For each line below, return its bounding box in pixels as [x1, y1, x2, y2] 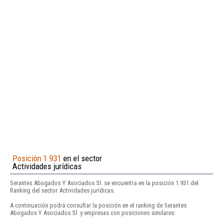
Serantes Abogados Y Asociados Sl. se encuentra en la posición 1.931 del [10, 179, 199, 187]
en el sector [61, 153, 102, 163]
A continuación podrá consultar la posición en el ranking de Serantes [10, 201, 187, 209]
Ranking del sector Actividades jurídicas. [10, 186, 115, 194]
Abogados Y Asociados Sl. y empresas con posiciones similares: [10, 209, 176, 217]
